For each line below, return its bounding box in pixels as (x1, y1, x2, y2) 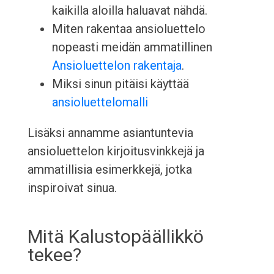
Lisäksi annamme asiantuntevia (27, 125, 193, 141)
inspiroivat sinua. (27, 180, 117, 196)
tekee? (27, 244, 81, 266)
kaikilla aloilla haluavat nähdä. (51, 3, 207, 18)
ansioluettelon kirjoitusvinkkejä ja (27, 144, 204, 159)
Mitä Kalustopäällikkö (27, 226, 204, 248)
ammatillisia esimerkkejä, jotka (27, 162, 192, 177)
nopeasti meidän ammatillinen (51, 40, 212, 55)
